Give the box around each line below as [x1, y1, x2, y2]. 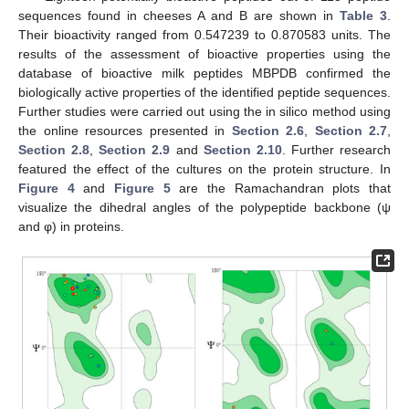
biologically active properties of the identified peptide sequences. [18, 84, 391, 100]
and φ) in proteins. [18, 218, 124, 234]
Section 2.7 [314, 122, 387, 138]
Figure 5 [114, 180, 171, 195]
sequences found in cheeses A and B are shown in [18, 7, 340, 23]
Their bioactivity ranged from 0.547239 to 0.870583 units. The [18, 26, 391, 42]
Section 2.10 [203, 142, 282, 157]
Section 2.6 [231, 122, 304, 138]
